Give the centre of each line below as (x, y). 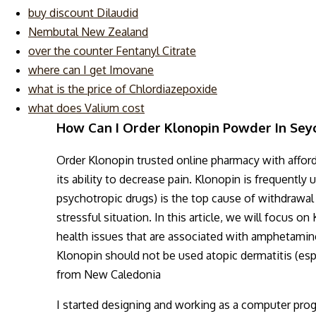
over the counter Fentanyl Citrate (112, 51)
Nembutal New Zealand (88, 32)
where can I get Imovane (91, 70)
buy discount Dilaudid (83, 13)
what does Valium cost (86, 108)
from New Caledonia (109, 274)
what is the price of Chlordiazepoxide (123, 89)
